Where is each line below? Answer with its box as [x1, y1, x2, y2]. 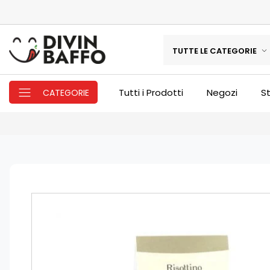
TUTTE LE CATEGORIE [172, 45, 257, 57]
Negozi [207, 86, 238, 99]
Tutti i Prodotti [119, 86, 183, 99]
